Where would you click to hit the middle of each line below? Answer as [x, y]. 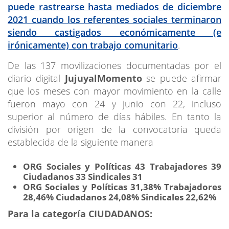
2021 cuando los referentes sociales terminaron [114, 19]
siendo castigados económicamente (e [114, 32]
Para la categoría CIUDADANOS [79, 213]
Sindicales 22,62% [179, 197]
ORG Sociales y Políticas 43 [86, 166]
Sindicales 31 [115, 176]
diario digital [36, 78]
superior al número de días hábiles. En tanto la [114, 116]
